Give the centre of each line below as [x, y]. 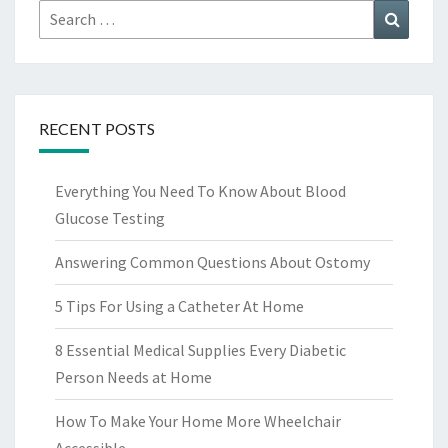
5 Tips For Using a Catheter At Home [179, 306]
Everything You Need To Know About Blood [200, 191]
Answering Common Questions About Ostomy [212, 262]
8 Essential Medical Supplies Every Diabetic [200, 350]
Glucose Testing [110, 218]
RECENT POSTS [97, 129]
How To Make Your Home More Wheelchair [198, 421]
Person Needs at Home [133, 377]
